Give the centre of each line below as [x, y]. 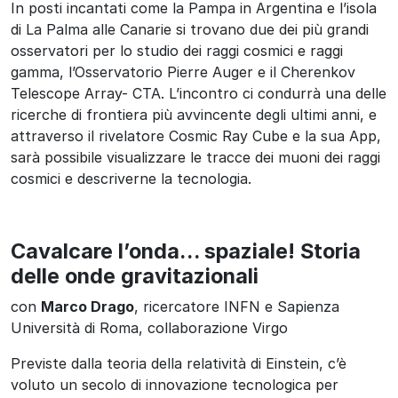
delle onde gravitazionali [135, 275]
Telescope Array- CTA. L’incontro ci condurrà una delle [199, 93]
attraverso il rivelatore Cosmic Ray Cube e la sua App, [196, 135]
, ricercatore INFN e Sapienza [237, 306]
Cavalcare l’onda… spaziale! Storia [186, 251]
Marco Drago [88, 306]
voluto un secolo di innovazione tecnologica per [175, 384]
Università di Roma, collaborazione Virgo [149, 327]
